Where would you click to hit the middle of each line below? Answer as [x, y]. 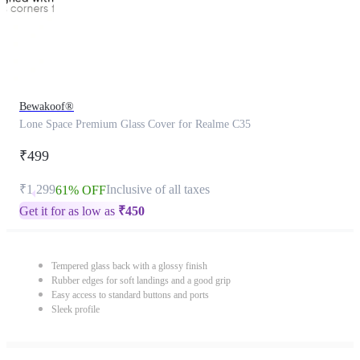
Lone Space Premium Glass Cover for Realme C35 [135, 124]
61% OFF [81, 190]
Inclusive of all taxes [158, 189]
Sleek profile [76, 309]
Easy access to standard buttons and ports [130, 295]
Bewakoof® [47, 106]
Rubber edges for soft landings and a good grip [141, 280]
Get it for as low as [69, 211]
